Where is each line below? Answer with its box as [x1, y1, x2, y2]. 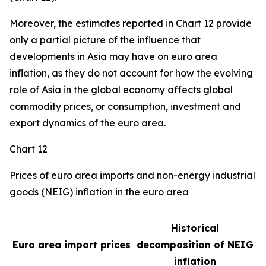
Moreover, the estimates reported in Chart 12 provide [9, 17, 252, 29]
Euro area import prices [12, 239, 131, 251]
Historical [170, 222, 219, 234]
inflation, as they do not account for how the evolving [9, 67, 253, 79]
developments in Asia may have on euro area [9, 50, 217, 62]
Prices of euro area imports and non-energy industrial [9, 169, 255, 181]
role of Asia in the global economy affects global [9, 84, 233, 96]
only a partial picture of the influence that [9, 34, 201, 46]
